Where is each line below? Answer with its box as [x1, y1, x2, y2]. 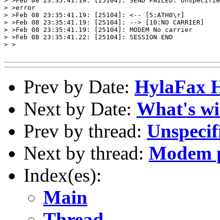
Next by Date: [24, 98, 137, 119]
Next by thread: [24, 142, 149, 164]
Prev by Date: [24, 76, 135, 97]
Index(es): [24, 164, 102, 186]
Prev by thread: [24, 120, 147, 141]
